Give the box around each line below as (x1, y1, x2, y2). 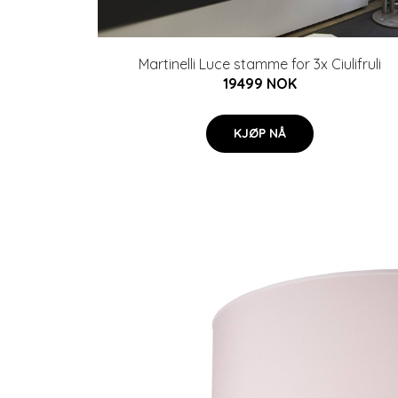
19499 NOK (222, 75, 297, 92)
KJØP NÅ (233, 125, 286, 141)
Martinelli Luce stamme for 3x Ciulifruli (138, 55, 381, 73)
